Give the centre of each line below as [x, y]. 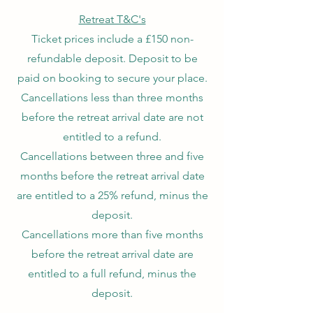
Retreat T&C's [112, 19]
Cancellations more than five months [112, 234]
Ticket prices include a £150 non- [112, 39]
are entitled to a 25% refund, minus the [112, 195]
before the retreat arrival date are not [112, 117]
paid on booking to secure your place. [112, 78]
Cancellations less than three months [112, 97]
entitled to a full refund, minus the [112, 274]
